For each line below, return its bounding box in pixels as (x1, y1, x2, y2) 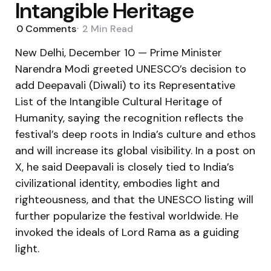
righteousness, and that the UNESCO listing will (15, 192, 253, 207)
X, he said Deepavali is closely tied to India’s (15, 159, 234, 174)
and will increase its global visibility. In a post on (15, 143, 255, 158)
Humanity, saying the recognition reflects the (15, 110, 243, 125)
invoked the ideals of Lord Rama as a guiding (15, 224, 240, 240)
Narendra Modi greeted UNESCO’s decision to (15, 61, 246, 76)
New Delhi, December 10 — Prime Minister (15, 45, 222, 60)
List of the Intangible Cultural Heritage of (15, 94, 222, 109)
